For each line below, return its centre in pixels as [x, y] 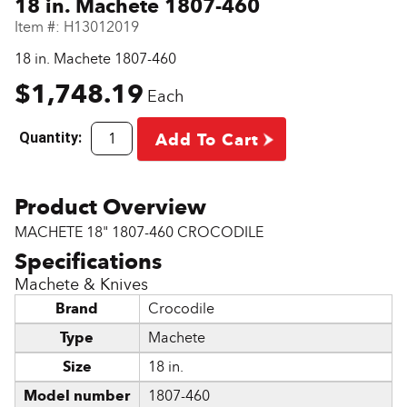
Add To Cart [207, 139]
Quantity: [50, 138]
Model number [77, 396]
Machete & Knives [81, 284]
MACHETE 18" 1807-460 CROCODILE [139, 232]
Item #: [37, 27]
